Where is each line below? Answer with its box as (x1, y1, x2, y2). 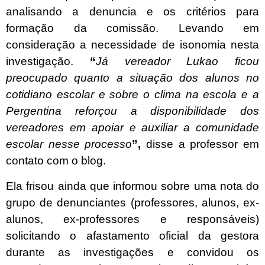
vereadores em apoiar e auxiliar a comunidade (6, 121, 259, 134)
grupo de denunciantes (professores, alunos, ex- (6, 196, 259, 209)
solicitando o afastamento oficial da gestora (6, 230, 259, 243)
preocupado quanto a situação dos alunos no (6, 71, 259, 84)
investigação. (6, 54, 90, 67)
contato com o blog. (6, 154, 106, 167)
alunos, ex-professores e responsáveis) (6, 213, 259, 226)
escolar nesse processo (6, 137, 132, 150)
